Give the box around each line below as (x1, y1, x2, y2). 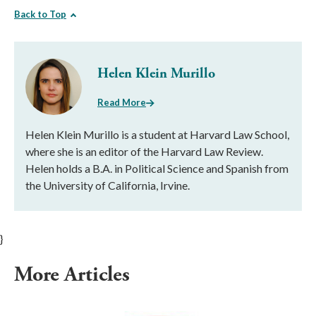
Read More (97, 97, 146, 108)
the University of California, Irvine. (25, 178, 190, 192)
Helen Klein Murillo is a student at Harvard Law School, (25, 128, 289, 141)
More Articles (14, 261, 135, 288)
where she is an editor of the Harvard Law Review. (25, 145, 263, 158)
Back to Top (14, 8, 66, 20)
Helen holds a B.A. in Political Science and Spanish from (25, 162, 288, 175)
